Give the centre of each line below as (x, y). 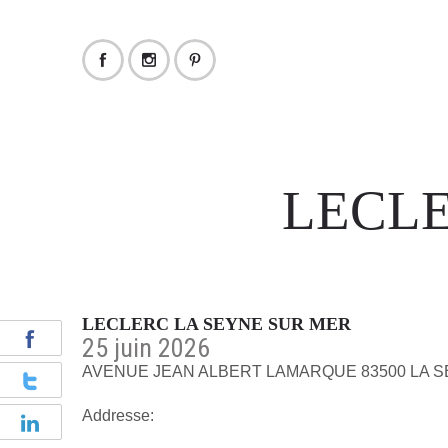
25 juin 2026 (146, 348)
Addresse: (118, 416)
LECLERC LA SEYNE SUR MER (216, 324)
